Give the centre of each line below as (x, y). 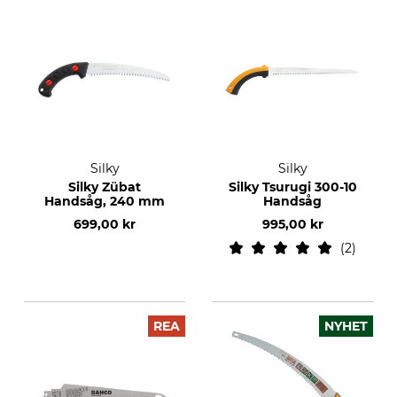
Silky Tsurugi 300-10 (292, 187)
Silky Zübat (105, 187)
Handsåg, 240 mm (105, 201)
